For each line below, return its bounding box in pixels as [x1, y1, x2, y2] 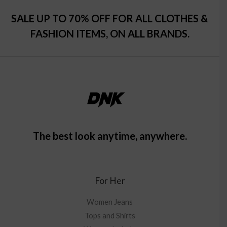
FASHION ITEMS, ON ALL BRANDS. [30, 27, 190, 40]
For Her [94, 175, 125, 186]
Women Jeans [87, 197, 133, 206]
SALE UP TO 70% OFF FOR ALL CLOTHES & [11, 12, 208, 25]
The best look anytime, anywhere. [32, 130, 187, 142]
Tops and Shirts [84, 211, 135, 220]
